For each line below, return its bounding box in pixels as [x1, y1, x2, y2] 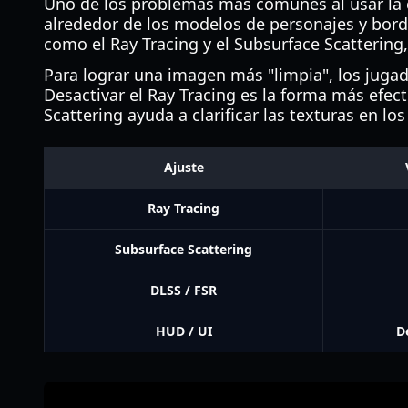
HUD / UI [155, 322, 212, 340]
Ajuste [163, 158, 204, 176]
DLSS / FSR [150, 281, 217, 299]
